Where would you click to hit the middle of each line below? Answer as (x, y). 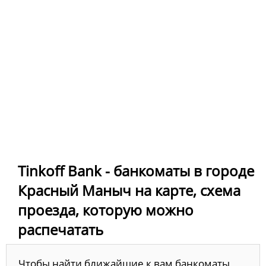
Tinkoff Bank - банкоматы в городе (136, 170)
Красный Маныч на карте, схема (129, 190)
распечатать (61, 229)
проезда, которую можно (106, 210)
